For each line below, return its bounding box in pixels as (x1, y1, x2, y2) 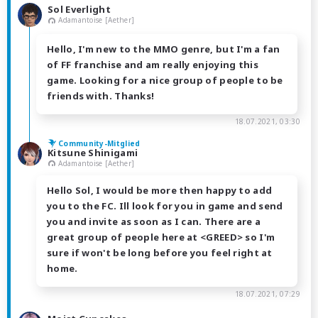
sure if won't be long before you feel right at (47, 246, 273, 260)
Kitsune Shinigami (48, 146, 138, 159)
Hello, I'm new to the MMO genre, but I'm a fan (47, 42, 280, 55)
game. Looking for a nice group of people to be (47, 73, 283, 87)
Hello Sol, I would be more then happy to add (47, 184, 273, 197)
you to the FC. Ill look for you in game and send (47, 199, 283, 213)
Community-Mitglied (58, 138, 141, 148)
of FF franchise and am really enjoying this (47, 57, 258, 71)
